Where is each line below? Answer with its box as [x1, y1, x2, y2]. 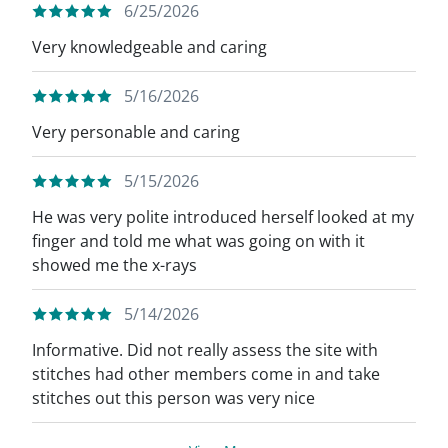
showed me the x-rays [32, 254, 197, 276]
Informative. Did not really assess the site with [32, 339, 378, 361]
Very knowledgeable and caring [32, 36, 267, 58]
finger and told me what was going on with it [32, 230, 365, 252]
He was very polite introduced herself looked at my [32, 206, 414, 228]
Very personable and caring [32, 121, 240, 143]
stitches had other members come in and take [32, 363, 380, 385]
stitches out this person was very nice [32, 387, 315, 409]
